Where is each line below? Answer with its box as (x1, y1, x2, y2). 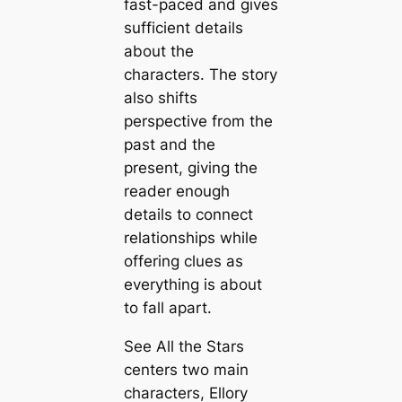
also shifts (123, 89, 197, 108)
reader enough (123, 182, 230, 201)
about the (123, 42, 194, 61)
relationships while (123, 229, 258, 248)
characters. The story (123, 66, 277, 84)
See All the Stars (123, 336, 244, 355)
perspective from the (123, 112, 273, 131)
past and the (123, 135, 215, 154)
